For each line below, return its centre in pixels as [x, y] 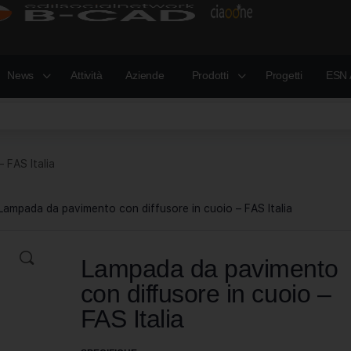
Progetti [284, 75]
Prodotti [210, 75]
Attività [87, 75]
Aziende [145, 75]
